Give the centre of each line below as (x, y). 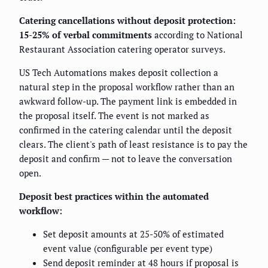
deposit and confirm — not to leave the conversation (126, 159)
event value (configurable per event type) (128, 249)
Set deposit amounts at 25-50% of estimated (133, 234)
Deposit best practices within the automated (114, 197)
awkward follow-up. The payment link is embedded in (128, 101)
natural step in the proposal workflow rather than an (127, 87)
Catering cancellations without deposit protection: (127, 21)
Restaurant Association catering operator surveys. (122, 49)
